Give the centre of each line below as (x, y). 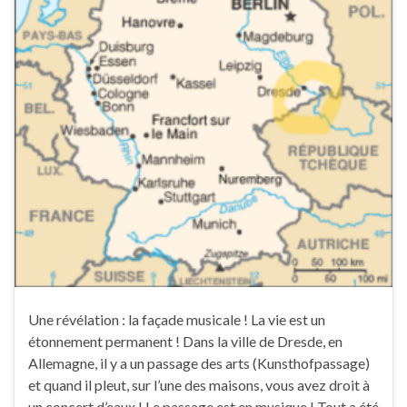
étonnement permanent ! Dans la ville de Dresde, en (185, 342)
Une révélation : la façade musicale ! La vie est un (177, 320)
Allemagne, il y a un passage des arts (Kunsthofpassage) (199, 363)
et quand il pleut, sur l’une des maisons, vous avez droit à (199, 385)
